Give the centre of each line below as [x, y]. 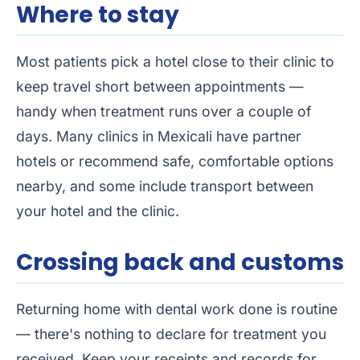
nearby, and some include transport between [165, 186]
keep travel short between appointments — [160, 87]
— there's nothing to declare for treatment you [171, 334]
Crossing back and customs [180, 263]
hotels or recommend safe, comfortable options [175, 162]
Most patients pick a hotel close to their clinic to [175, 62]
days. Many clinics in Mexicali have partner [159, 137]
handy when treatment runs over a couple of [164, 112]
